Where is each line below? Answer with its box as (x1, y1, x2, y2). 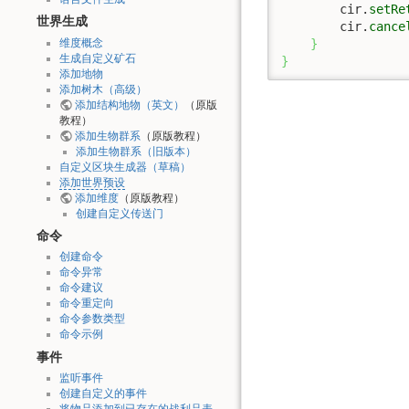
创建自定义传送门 (75, 206, 163, 220)
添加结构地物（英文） (74, 98, 184, 111)
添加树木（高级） (58, 82, 147, 96)
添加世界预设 (58, 175, 125, 189)
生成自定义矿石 (58, 51, 136, 65)
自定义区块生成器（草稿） (58, 160, 191, 173)
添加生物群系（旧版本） (75, 144, 196, 158)
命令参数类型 (58, 312, 125, 326)
